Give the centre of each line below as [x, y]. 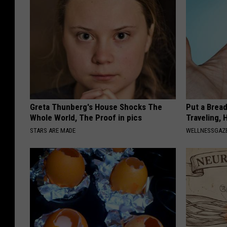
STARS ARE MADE [53, 130]
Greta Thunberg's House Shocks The [96, 107]
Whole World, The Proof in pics [86, 117]
